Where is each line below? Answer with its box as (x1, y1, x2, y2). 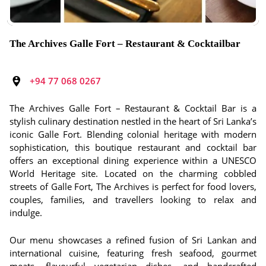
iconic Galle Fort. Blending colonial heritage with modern (9, 128, 256, 140)
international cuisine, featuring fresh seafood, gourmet (9, 247, 256, 259)
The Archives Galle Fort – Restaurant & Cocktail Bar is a (9, 102, 256, 114)
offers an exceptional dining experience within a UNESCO (9, 154, 256, 166)
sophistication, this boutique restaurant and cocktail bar (9, 141, 256, 153)
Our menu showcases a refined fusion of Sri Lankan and (9, 234, 256, 246)
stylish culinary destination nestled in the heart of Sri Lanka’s (9, 115, 256, 127)
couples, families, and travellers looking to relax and (9, 194, 256, 205)
